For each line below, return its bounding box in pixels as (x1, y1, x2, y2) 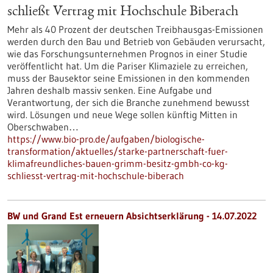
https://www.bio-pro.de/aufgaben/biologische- (7, 133, 205, 145)
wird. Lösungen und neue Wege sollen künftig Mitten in (7, 108, 238, 121)
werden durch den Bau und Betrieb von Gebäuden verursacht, (7, 35, 265, 48)
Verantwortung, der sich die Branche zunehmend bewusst (7, 96, 250, 108)
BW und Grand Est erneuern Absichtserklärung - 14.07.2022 (7, 210, 257, 222)
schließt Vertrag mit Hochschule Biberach (7, 5, 238, 19)
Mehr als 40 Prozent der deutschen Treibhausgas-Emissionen (7, 23, 263, 35)
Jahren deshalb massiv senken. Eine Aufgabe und (7, 84, 212, 96)
